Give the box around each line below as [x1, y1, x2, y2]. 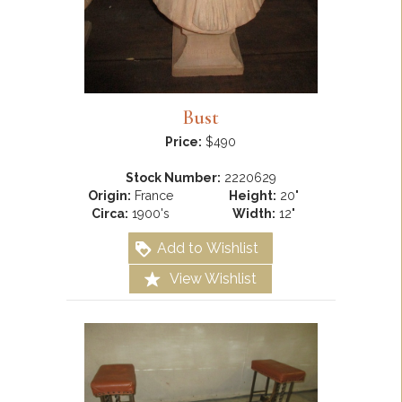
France [131, 188, 173, 204]
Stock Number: [125, 170, 221, 186]
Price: [165, 135, 202, 150]
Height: [228, 188, 276, 204]
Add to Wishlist [157, 240, 258, 258]
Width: [232, 206, 275, 222]
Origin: [88, 188, 131, 204]
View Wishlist [170, 270, 257, 288]
